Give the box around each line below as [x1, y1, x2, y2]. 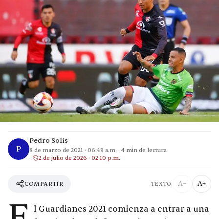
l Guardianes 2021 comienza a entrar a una [34, 204, 209, 215]
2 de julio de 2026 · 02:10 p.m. [39, 154, 120, 162]
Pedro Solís [29, 136, 68, 145]
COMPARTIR [24, 179, 64, 188]
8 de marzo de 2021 [29, 146, 83, 154]
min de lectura [125, 146, 167, 154]
